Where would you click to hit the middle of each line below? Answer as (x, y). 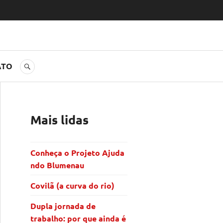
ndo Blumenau (58, 165)
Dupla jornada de (63, 206)
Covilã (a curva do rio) (73, 185)
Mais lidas (59, 119)
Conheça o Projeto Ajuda (77, 152)
